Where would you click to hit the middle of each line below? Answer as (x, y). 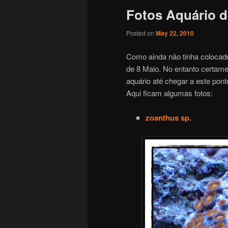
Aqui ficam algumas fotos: (169, 93)
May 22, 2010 (175, 33)
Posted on (141, 33)
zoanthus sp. (168, 117)
